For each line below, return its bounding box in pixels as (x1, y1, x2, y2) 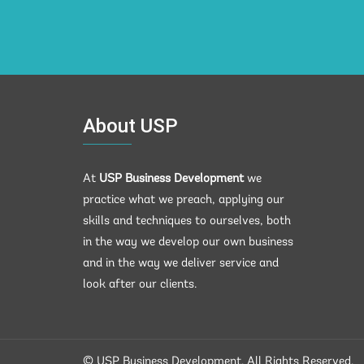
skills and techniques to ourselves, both (83, 215, 291, 227)
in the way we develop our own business (83, 236, 293, 249)
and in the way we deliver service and (83, 258, 279, 270)
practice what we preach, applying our (83, 194, 284, 206)
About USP (83, 115, 178, 137)
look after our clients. (83, 279, 197, 291)
